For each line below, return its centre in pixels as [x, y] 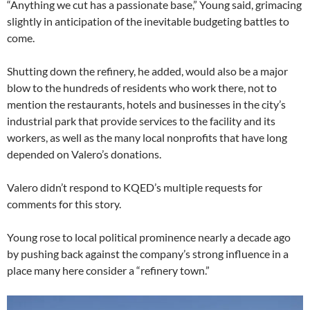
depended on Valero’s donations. [84, 154]
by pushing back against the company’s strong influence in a [148, 253]
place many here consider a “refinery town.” [108, 270]
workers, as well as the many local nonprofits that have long [147, 137]
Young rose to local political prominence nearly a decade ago [149, 237]
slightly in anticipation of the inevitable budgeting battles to [148, 21]
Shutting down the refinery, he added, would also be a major [147, 71]
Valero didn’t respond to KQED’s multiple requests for [135, 187]
